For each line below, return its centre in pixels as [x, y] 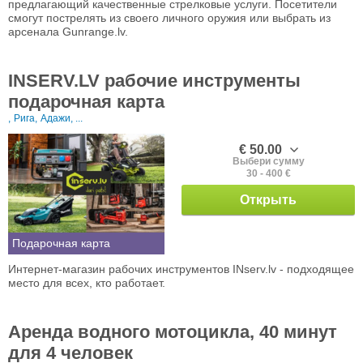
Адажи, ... [62, 119]
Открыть [268, 200]
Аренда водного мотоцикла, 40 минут [173, 332]
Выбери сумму [268, 162]
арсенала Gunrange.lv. [68, 32]
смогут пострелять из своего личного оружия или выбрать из [169, 18]
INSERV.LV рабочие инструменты [154, 81]
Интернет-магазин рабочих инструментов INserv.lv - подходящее [181, 269]
